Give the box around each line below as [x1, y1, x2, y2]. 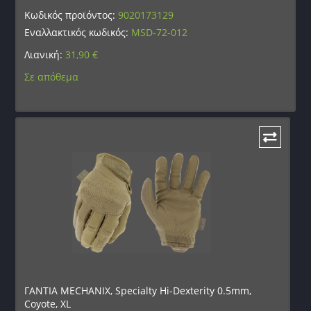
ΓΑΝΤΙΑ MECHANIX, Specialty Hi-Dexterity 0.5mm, [24, 284, 252, 298]
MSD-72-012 [131, 25, 188, 39]
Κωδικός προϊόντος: [24, 8, 119, 22]
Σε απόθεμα [24, 69, 79, 83]
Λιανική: [24, 47, 66, 61]
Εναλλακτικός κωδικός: [24, 25, 132, 39]
